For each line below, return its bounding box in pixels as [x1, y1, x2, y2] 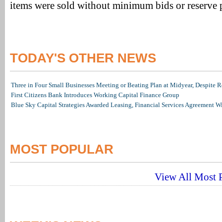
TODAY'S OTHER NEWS [10, 51, 156, 65]
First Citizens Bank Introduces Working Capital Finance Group [11, 91, 179, 99]
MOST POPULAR [10, 142, 113, 157]
